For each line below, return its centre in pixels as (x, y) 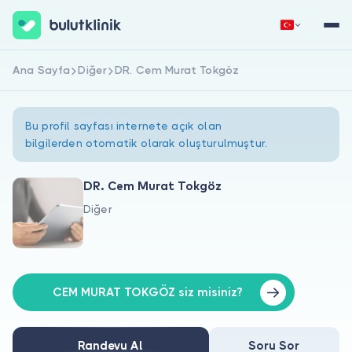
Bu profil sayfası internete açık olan (123, 126)
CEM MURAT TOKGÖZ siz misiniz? (148, 292)
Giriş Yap (258, 76)
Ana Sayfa (42, 70)
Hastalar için (51, 260)
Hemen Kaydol (94, 76)
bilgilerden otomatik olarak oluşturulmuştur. (147, 143)
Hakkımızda (48, 229)
